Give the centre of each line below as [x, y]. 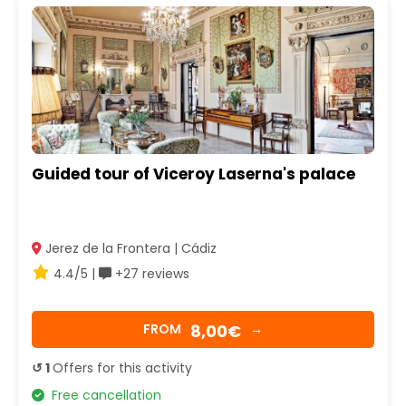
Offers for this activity [122, 367]
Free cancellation [103, 395]
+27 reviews [150, 273]
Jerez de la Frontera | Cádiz [129, 248]
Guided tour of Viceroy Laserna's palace [193, 174]
